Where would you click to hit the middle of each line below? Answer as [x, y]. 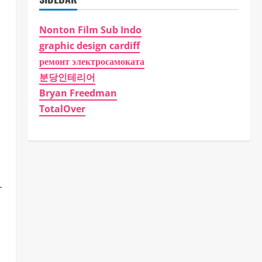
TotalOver [62, 109]
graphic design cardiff [89, 46]
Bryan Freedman [78, 93]
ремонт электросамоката [92, 61]
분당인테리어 [67, 77]
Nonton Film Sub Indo [90, 30]
